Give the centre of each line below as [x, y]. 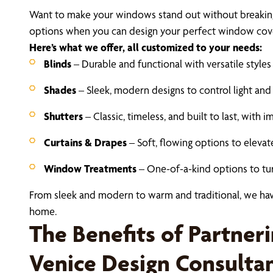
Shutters [63, 116]
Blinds [58, 64]
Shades [60, 90]
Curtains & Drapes [85, 143]
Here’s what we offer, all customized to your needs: [146, 48]
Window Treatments [91, 169]
